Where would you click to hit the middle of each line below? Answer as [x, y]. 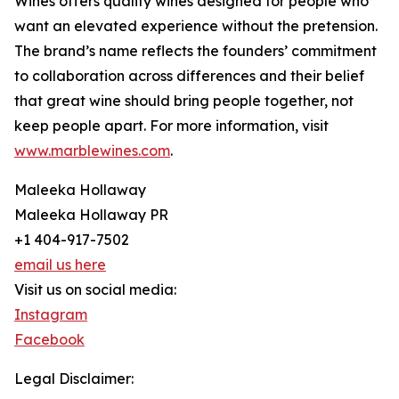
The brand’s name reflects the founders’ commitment [195, 51]
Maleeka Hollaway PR [91, 215]
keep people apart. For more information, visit [171, 126]
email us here [60, 265]
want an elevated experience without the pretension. [196, 26]
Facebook [49, 340]
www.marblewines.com [92, 151]
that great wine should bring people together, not [184, 101]
